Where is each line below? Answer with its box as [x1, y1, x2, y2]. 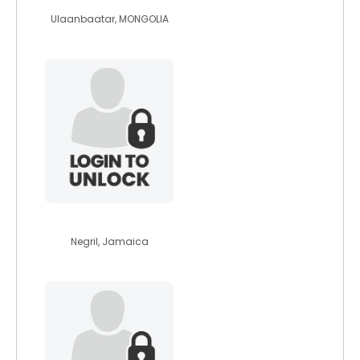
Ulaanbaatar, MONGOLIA [50, 12, 169, 26]
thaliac [90, 211, 129, 227]
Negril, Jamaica [70, 235, 149, 248]
